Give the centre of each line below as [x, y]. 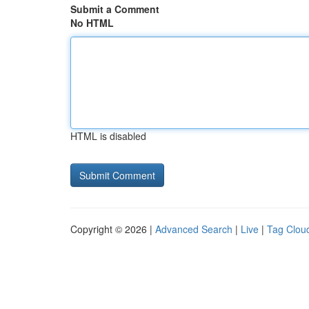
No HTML [92, 23]
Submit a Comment [115, 9]
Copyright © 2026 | [113, 229]
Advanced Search [194, 229]
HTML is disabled [108, 136]
